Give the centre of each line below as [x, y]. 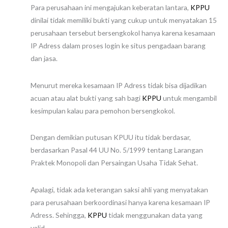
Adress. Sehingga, [59, 215]
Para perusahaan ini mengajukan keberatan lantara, [110, 7]
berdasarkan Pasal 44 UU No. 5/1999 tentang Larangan [117, 150]
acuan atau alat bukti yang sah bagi [86, 98]
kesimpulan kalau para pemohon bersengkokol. [103, 110]
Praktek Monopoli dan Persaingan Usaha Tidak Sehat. [114, 163]
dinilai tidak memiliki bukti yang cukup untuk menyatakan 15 [124, 20]
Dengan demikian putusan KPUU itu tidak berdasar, [111, 137]
